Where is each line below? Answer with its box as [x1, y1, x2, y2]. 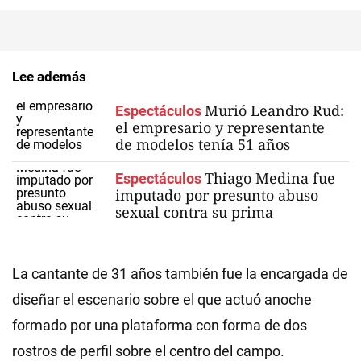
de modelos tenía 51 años [115, 134, 290, 154]
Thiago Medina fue [205, 168, 335, 188]
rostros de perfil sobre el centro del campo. [12, 342, 284, 359]
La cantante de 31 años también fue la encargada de [12, 264, 348, 282]
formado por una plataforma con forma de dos [12, 316, 307, 334]
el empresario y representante [115, 117, 325, 137]
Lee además [12, 68, 86, 85]
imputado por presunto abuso [115, 185, 318, 205]
